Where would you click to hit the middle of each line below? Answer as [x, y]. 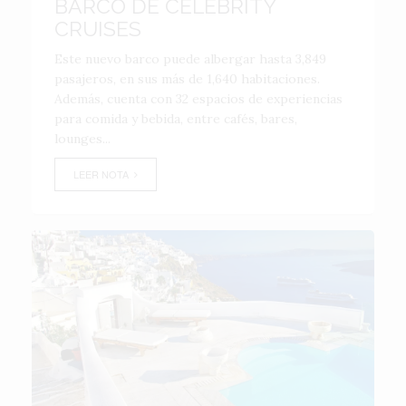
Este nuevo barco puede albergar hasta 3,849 [190, 59]
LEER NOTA [104, 174]
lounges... [82, 139]
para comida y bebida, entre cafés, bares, [176, 119]
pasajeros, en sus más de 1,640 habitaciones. [187, 79]
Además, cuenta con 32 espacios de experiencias [198, 99]
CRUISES [98, 29]
